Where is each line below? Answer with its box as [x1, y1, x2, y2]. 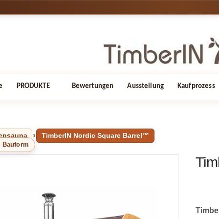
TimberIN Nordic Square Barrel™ [42, 131, 150, 139]
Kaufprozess [177, 82, 215, 90]
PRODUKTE [16, 82, 50, 90]
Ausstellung [127, 82, 164, 90]
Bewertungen [71, 82, 114, 90]
